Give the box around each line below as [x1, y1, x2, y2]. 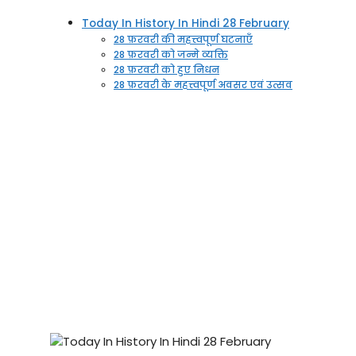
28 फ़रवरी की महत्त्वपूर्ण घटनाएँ [114, 33, 253, 47]
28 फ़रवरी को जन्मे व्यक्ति [114, 48, 228, 62]
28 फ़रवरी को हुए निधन [114, 63, 219, 77]
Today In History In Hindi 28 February [82, 16, 289, 32]
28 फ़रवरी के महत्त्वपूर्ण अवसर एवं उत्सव [114, 78, 292, 92]
